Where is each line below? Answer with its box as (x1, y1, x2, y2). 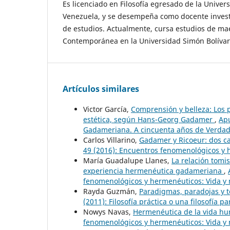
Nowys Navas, (83, 207, 133, 217)
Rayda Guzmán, (83, 186, 139, 196)
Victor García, (83, 104, 131, 114)
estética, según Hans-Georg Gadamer (83, 114, 215, 124)
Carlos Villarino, (83, 135, 139, 145)
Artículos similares (63, 83, 139, 94)
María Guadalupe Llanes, (83, 156, 171, 165)
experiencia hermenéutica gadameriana (83, 166, 224, 176)
